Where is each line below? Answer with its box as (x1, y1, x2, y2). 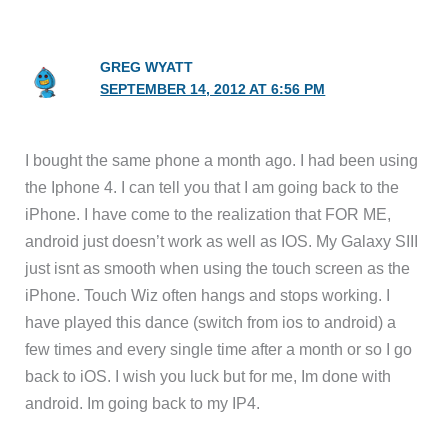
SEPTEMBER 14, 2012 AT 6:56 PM (100, 81, 326, 97)
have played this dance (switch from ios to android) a (25, 313, 397, 332)
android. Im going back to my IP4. (25, 394, 261, 413)
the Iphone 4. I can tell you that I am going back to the (25, 178, 400, 197)
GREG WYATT (100, 59, 194, 75)
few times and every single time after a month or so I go (25, 340, 413, 359)
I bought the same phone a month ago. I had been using (25, 151, 419, 170)
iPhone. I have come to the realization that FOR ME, (25, 205, 392, 224)
